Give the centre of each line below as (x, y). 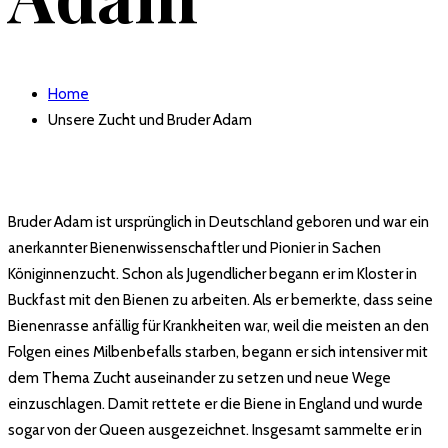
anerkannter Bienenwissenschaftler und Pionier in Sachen (194, 247)
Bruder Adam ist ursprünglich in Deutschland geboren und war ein (218, 221)
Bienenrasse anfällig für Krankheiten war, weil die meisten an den (218, 325)
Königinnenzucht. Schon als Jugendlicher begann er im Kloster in (212, 273)
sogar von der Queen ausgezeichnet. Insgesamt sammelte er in (215, 429)
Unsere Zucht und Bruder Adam (150, 119)
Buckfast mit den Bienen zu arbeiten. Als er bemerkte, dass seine (220, 299)
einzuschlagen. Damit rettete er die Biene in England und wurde (215, 403)
